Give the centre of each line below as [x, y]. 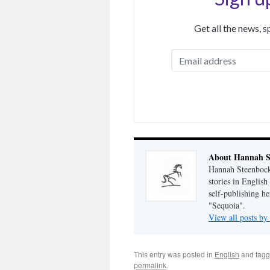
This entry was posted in [174, 254]
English [227, 254]
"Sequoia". [227, 205]
